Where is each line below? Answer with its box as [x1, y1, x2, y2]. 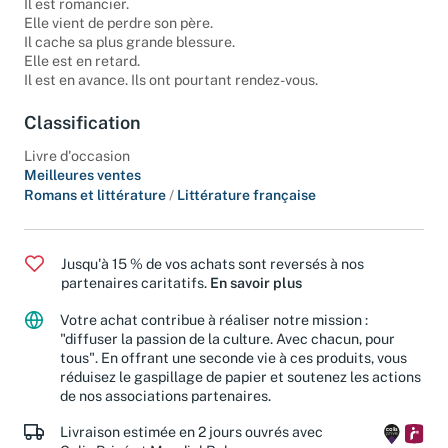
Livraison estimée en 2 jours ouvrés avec [60, 423, 323, 441]
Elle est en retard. [24, 52, 140, 70]
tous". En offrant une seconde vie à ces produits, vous [60, 348, 407, 366]
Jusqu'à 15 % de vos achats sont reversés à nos [61, 254, 364, 272]
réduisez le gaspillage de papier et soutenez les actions [60, 367, 421, 385]
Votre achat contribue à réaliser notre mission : [60, 310, 368, 328]
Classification [24, 112, 141, 134]
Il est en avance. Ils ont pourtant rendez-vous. [24, 71, 318, 89]
